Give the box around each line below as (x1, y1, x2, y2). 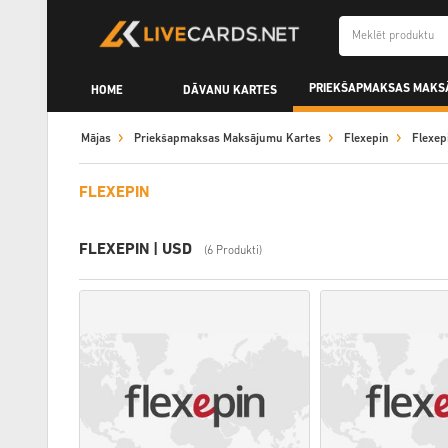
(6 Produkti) (204, 245, 262, 257)
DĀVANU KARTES (183, 84, 277, 97)
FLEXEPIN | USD (79, 242, 192, 258)
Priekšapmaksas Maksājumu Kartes (134, 133, 321, 145)
